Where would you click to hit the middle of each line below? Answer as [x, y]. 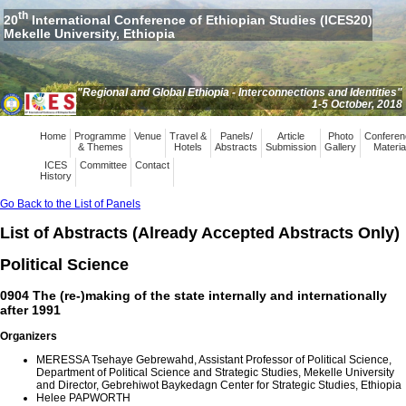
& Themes [100, 146]
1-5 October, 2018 [357, 104]
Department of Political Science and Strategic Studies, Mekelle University [215, 373]
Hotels [188, 146]
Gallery [340, 146]
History [56, 175]
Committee [103, 164]
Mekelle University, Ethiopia [90, 34]
